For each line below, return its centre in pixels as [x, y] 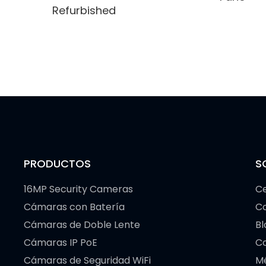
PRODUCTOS [57, 164]
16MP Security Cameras [78, 189]
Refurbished [84, 10]
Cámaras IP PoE [61, 243]
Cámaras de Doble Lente [82, 225]
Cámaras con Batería [74, 207]
